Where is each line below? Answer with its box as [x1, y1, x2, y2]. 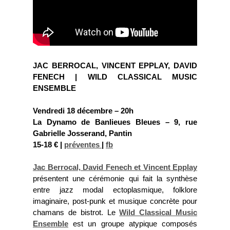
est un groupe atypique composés [68, 220, 197, 228]
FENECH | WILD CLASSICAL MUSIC [33, 73, 197, 81]
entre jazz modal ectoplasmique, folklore [33, 186, 197, 194]
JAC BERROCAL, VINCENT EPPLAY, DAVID [33, 62, 197, 70]
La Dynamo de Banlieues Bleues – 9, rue [33, 118, 197, 126]
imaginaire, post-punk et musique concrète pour [33, 197, 197, 205]
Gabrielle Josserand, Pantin [33, 129, 132, 138]
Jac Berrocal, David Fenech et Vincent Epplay [33, 163, 197, 171]
